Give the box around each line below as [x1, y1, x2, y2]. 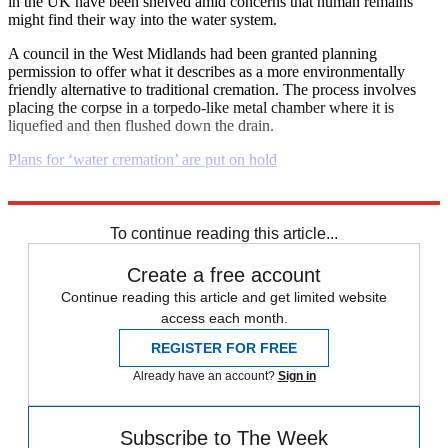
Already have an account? [132, 368, 278, 383]
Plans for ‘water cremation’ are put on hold [8, 150, 277, 168]
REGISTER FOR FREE [151, 339, 297, 356]
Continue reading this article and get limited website [61, 288, 387, 305]
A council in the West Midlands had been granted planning [8, 44, 377, 62]
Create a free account [127, 263, 321, 286]
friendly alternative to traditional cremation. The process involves [8, 80, 416, 98]
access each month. [160, 309, 288, 326]
